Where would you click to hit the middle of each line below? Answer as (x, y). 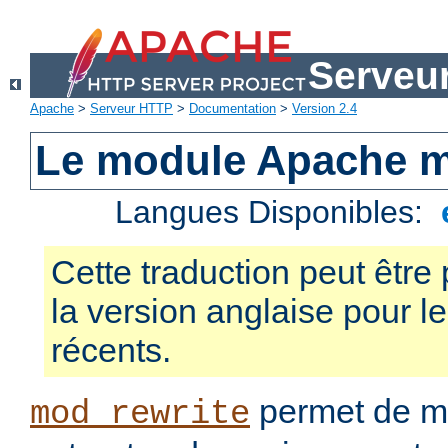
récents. (111, 350)
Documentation (232, 109)
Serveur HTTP (131, 109)
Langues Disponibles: (274, 212)
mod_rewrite (140, 414)
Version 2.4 (324, 109)
